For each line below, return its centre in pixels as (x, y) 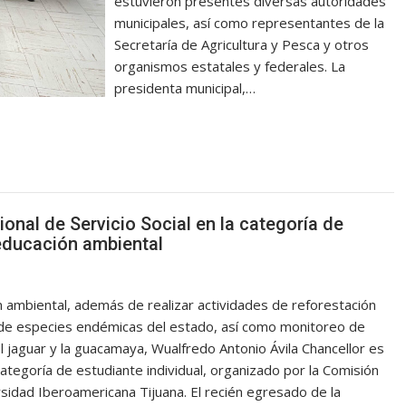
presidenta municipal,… (185, 88)
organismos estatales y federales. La (230, 67)
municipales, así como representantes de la (250, 23)
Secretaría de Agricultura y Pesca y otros (242, 45)
